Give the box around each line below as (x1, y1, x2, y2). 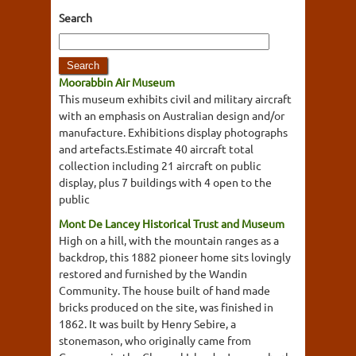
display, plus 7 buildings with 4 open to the (59, 175, 272, 189)
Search (59, 10, 92, 25)
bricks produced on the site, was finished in (59, 300, 273, 314)
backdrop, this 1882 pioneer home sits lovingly (59, 250, 291, 264)
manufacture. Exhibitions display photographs (59, 125, 288, 139)
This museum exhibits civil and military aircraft (59, 91, 292, 106)
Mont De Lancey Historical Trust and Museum (59, 216, 284, 230)
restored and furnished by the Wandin (59, 266, 247, 281)
